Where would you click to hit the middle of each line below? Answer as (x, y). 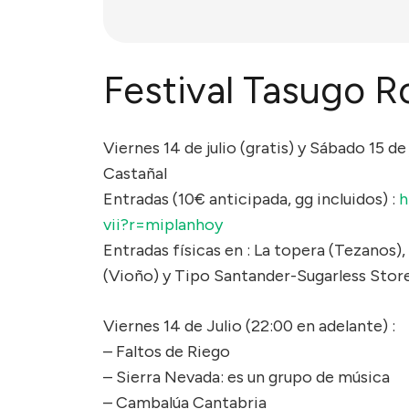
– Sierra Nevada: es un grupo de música (246, 377)
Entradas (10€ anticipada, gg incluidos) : (251, 199)
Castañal (135, 173)
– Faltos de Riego (167, 351)
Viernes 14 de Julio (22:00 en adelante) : (249, 325)
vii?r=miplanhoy (163, 224)
